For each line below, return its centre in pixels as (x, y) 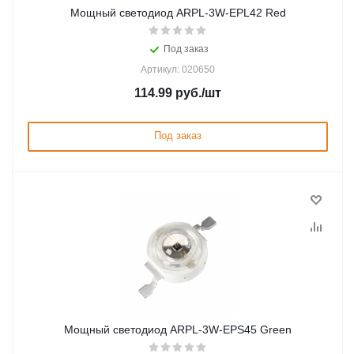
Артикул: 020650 (178, 70)
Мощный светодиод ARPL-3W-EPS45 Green (178, 330)
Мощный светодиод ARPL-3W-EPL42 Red (178, 13)
